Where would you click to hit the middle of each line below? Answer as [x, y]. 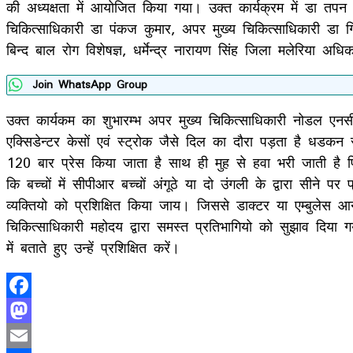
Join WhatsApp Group [90, 84]
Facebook [39, 310]
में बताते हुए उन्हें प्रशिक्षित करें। [93, 247]
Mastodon [40, 335]
